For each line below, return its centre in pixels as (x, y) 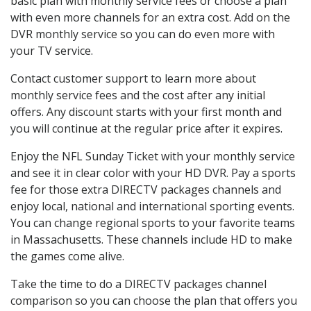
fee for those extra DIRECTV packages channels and (146, 190)
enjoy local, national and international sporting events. (152, 207)
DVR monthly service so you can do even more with (143, 34)
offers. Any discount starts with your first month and (146, 112)
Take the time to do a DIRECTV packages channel (138, 284)
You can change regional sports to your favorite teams (153, 223)
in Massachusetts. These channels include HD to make (151, 240)
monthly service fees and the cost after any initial (138, 95)
